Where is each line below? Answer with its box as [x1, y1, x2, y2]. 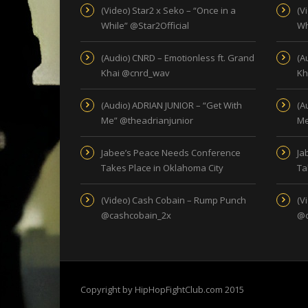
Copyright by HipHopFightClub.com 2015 [80, 283, 244, 296]
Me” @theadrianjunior [101, 114, 193, 126]
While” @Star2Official [101, 19, 189, 32]
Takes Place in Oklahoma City [101, 162, 223, 174]
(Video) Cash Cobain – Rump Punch [101, 194, 246, 206]
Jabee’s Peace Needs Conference [101, 146, 241, 159]
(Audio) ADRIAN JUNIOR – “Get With [101, 99, 242, 111]
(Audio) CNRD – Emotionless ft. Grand [101, 52, 254, 64]
